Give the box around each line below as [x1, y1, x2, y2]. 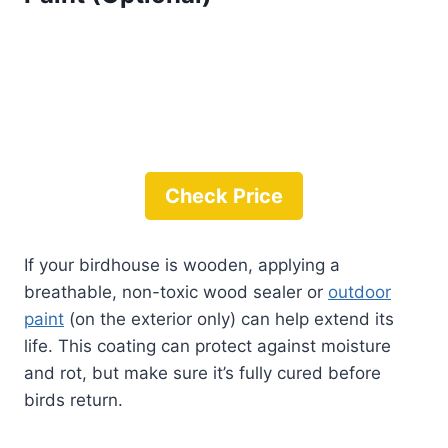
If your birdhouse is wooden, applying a [24, 255, 340, 276]
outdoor [328, 282, 391, 303]
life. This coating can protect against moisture [24, 336, 391, 357]
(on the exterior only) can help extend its [64, 309, 394, 330]
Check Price [165, 184, 283, 209]
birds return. [24, 390, 123, 411]
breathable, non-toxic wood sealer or [24, 282, 328, 303]
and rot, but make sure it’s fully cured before [24, 363, 381, 384]
